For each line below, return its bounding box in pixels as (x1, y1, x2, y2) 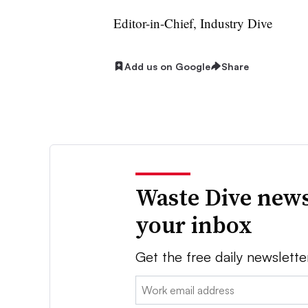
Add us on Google (124, 60, 210, 72)
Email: (135, 276, 164, 291)
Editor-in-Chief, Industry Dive (113, 14, 272, 32)
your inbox (135, 208, 253, 241)
